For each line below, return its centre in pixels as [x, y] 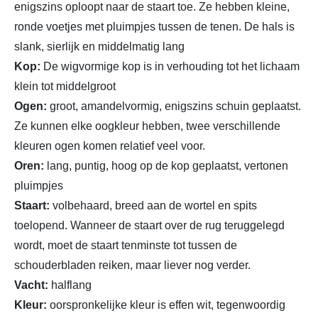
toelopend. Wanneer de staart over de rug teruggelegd [149, 225]
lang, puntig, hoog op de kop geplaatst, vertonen [166, 165]
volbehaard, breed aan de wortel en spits [153, 205]
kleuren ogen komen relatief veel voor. [110, 146]
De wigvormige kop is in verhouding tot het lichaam [170, 66]
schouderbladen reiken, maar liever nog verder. [132, 265]
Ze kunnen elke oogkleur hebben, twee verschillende [147, 126]
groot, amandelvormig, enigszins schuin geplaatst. [174, 106]
